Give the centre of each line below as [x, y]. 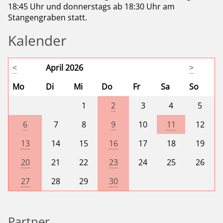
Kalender [37, 41]
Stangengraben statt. [48, 18]
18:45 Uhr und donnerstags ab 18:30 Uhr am [91, 7]
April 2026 [64, 68]
